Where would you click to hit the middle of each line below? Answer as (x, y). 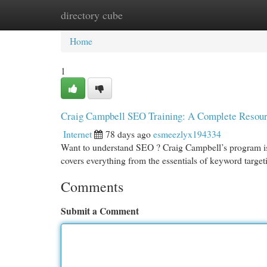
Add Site (220, 15)
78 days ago (128, 134)
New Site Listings (152, 15)
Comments (92, 187)
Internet (77, 134)
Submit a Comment (100, 211)
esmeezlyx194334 (187, 134)
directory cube (92, 15)
